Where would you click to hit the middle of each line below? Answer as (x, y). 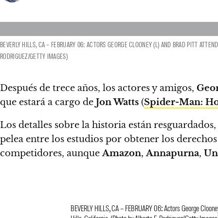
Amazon (122, 153)
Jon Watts (117, 102)
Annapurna (173, 153)
